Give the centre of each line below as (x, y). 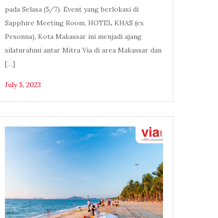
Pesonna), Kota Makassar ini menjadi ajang (73, 37)
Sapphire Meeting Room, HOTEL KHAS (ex (74, 23)
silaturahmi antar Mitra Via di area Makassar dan (83, 50)
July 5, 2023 (23, 85)
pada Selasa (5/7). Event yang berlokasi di (72, 9)
